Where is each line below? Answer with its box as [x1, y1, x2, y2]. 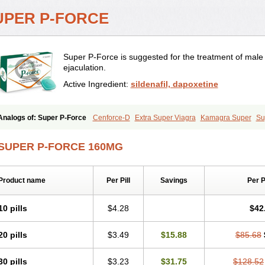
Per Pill [106, 176, 130, 185]
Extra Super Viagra [134, 114, 196, 122]
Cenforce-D [92, 114, 130, 122]
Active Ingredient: [63, 79, 131, 89]
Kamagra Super [200, 114, 251, 122]
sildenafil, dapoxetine [130, 79, 218, 89]
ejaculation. [63, 63, 106, 72]
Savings [160, 176, 188, 185]
